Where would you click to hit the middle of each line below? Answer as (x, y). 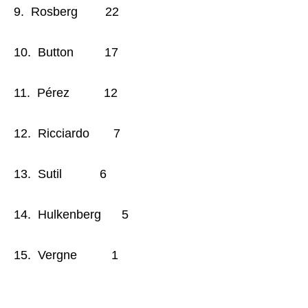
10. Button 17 (66, 52)
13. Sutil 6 (60, 174)
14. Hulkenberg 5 (71, 214)
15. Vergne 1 (66, 255)
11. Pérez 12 (66, 92)
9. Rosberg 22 (66, 11)
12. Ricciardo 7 (67, 133)
